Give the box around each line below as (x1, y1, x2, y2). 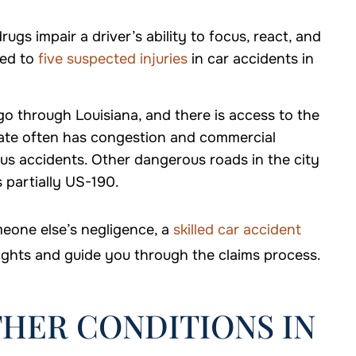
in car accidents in (188, 50, 314, 68)
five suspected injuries (34, 50, 188, 68)
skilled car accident (169, 221, 301, 239)
